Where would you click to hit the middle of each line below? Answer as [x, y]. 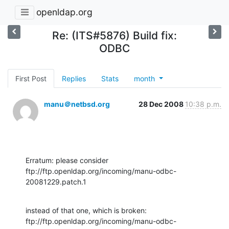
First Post [31, 78]
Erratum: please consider [68, 160]
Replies [74, 78]
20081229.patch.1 [56, 181]
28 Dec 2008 [162, 104]
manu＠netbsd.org [77, 104]
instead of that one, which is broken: [86, 210]
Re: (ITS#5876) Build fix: [114, 35]
